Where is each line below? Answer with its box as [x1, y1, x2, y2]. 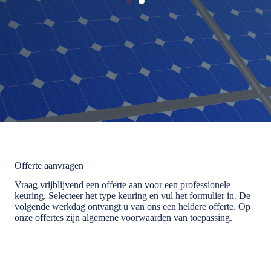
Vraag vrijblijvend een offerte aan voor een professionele [15, 180, 230, 191]
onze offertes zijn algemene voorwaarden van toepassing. [15, 212, 232, 223]
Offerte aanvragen [15, 160, 83, 171]
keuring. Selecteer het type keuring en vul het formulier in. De [15, 191, 250, 201]
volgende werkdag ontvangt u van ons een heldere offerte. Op [15, 201, 250, 212]
